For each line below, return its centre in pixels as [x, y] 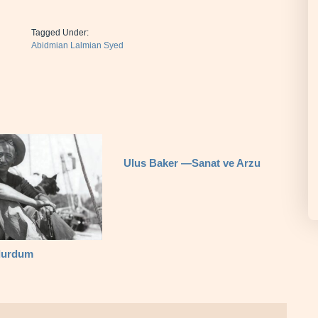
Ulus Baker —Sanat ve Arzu [192, 163]
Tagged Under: [60, 33]
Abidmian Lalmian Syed [77, 45]
